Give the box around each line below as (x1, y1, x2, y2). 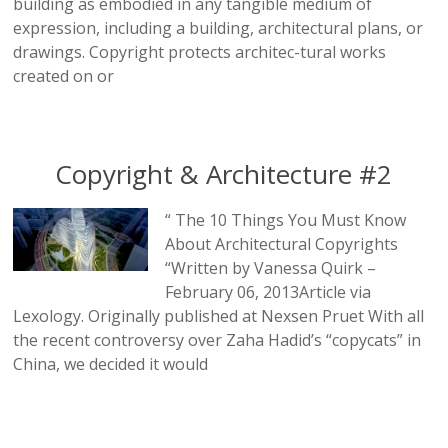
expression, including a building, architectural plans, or (13, 16, 424, 39)
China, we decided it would (13, 352, 209, 375)
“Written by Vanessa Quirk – (165, 256, 377, 279)
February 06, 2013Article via (165, 280, 372, 303)
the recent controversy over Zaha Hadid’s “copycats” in (13, 328, 422, 351)
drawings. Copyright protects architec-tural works (13, 40, 387, 63)
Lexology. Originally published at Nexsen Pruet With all (13, 304, 425, 327)
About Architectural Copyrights (165, 232, 399, 255)
